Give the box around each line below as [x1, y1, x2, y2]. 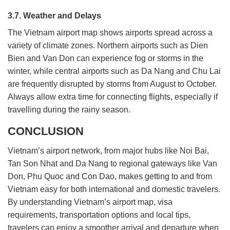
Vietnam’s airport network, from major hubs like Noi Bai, [8, 146, 209, 155]
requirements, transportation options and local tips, [8, 210, 190, 219]
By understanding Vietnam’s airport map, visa [8, 197, 172, 206]
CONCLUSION [8, 124, 84, 138]
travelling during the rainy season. [8, 105, 130, 114]
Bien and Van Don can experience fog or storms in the [8, 53, 203, 63]
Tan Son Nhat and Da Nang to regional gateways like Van [8, 159, 217, 168]
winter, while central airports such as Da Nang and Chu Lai [8, 66, 221, 75]
